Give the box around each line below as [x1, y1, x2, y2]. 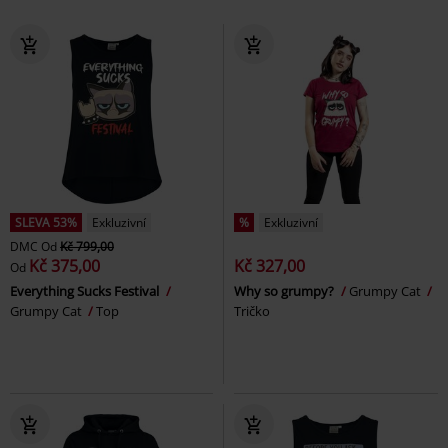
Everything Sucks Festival [10, 281, 162, 300]
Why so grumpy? [234, 281, 337, 300]
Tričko [234, 301, 270, 320]
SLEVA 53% [15, 213, 77, 231]
